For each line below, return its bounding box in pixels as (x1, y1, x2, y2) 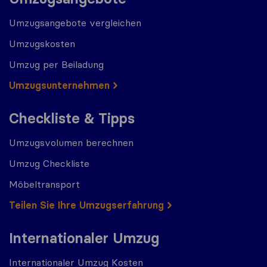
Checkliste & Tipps (9, 109, 135, 127)
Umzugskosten (9, 37, 75, 49)
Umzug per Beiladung (9, 58, 104, 70)
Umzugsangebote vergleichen (9, 16, 141, 29)
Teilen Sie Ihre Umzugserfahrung (9, 198, 164, 211)
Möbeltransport (9, 178, 80, 190)
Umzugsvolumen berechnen (9, 136, 133, 148)
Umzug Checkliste (9, 157, 89, 169)
